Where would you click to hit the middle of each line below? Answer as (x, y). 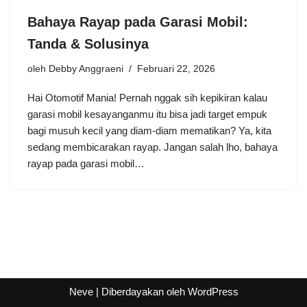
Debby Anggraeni (86, 69)
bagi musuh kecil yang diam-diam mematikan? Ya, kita (149, 131)
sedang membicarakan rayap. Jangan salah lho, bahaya (152, 147)
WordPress (213, 292)
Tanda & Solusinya (88, 44)
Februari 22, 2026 (176, 69)
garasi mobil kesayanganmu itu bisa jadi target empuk (147, 114)
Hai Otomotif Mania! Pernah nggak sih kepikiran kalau (147, 98)
